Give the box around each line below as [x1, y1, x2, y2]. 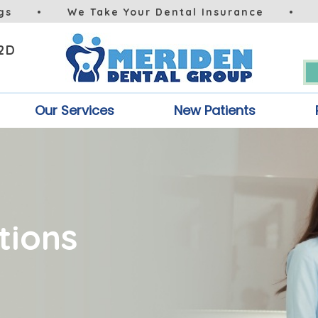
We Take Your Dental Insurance [67, 6, 264, 18]
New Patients [174, 102, 256, 119]
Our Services [35, 102, 114, 119]
